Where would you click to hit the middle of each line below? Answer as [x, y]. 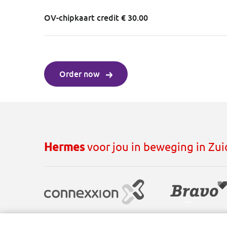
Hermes [64, 147]
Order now [80, 74]
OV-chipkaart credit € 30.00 [96, 18]
